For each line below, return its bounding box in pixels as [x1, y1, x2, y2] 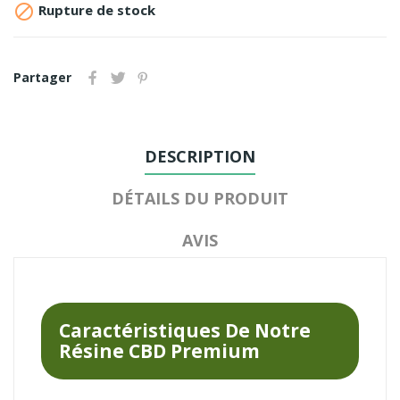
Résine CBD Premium [59, 337, 260, 363]
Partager [13, 68, 71, 86]
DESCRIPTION [145, 145, 255, 167]
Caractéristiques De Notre [59, 317, 311, 343]
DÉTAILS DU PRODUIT [112, 187, 288, 209]
